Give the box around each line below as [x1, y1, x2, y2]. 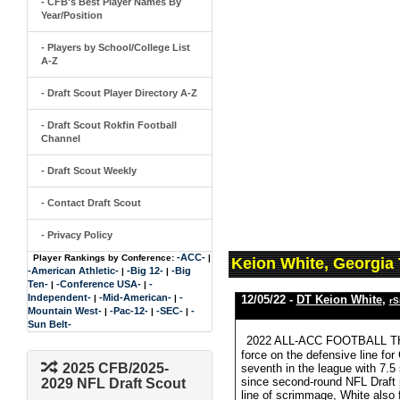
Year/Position [41, 10, 103, 21]
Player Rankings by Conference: [33, 253, 174, 262]
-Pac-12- [110, 305, 148, 316]
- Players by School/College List [41, 42, 190, 53]
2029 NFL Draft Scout [41, 376, 186, 391]
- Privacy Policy [41, 229, 112, 240]
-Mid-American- [99, 292, 171, 303]
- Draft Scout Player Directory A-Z [41, 87, 197, 98]
